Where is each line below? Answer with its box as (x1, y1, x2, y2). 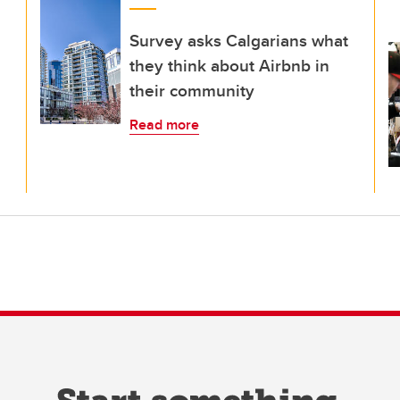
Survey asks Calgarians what (129, 28, 348, 53)
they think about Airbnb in (129, 53, 329, 78)
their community (129, 78, 254, 103)
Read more (129, 114, 199, 135)
